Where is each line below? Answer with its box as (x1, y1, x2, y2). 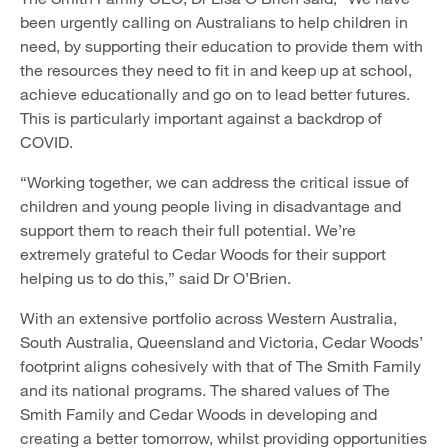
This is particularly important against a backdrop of (20, 108, 382, 127)
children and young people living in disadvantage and (20, 196, 401, 215)
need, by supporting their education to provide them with (20, 36, 423, 55)
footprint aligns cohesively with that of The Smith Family (20, 356, 421, 375)
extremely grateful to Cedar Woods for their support (20, 244, 386, 263)
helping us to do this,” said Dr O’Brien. (20, 268, 295, 287)
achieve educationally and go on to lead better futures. (20, 84, 410, 103)
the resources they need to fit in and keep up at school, (20, 60, 412, 79)
